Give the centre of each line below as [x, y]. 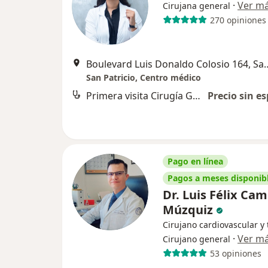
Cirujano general [197, 239]
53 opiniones [235, 253]
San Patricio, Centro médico [144, 77]
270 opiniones [238, 20]
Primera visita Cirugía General [197, 96]
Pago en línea [195, 161]
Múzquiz [189, 210]
